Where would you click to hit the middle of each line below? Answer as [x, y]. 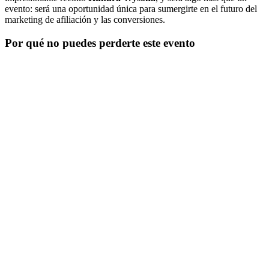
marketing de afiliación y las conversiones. [85, 19]
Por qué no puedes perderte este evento [100, 43]
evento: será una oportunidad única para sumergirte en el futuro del [131, 8]
